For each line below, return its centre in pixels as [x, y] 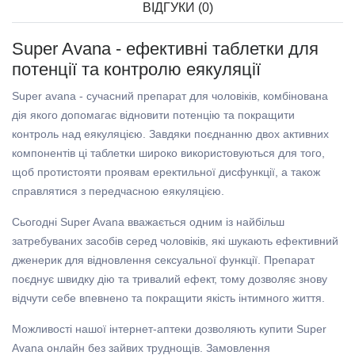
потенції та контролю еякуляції [136, 70]
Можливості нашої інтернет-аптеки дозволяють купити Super [169, 329]
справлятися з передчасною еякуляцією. [118, 191]
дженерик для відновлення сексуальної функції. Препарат [163, 260]
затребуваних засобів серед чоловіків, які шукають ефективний [175, 241]
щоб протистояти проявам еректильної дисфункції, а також [166, 172]
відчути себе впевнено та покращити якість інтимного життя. [168, 298]
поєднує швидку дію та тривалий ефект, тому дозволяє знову [170, 279]
